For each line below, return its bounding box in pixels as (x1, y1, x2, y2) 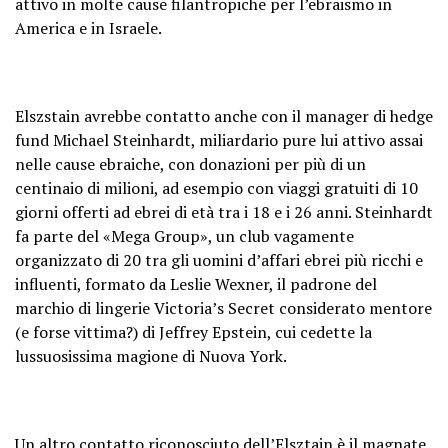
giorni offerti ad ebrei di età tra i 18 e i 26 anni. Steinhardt (15, 200, 433, 223)
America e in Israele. (15, 16, 162, 39)
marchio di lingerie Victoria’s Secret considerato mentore (15, 296, 432, 319)
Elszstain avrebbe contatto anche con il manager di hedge (15, 104, 433, 127)
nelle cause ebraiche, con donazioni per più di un (15, 152, 366, 175)
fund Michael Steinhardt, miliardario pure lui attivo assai (15, 128, 423, 151)
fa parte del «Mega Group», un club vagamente (15, 224, 354, 247)
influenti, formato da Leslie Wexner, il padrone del (15, 272, 377, 295)
